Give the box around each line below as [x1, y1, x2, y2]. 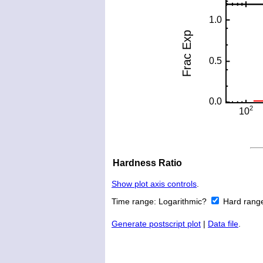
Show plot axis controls [112, 179, 197, 189]
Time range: [112, 197, 159, 207]
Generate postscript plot [112, 219, 201, 229]
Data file [208, 219, 238, 229]
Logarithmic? [159, 197, 209, 207]
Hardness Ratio [113, 158, 182, 168]
